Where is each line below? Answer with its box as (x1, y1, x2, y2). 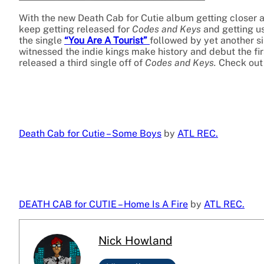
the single (19, 35, 64, 47)
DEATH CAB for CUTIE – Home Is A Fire (19, 199, 188, 210)
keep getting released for (19, 24, 132, 35)
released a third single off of (19, 57, 143, 69)
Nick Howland (98, 234, 172, 247)
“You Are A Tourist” (64, 35, 150, 47)
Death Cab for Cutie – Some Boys (19, 128, 161, 140)
